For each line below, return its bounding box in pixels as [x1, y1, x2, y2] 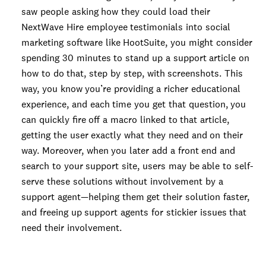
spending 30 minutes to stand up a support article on [21, 52, 250, 64]
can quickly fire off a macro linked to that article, [21, 113, 230, 126]
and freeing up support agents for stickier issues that [21, 206, 247, 218]
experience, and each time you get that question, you [21, 98, 246, 110]
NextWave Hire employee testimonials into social [21, 21, 230, 33]
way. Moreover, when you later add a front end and [21, 144, 236, 157]
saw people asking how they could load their [21, 5, 210, 18]
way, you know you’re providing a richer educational [21, 83, 240, 95]
